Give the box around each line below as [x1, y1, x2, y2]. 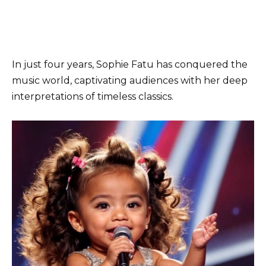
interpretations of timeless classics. [12, 91, 173, 102]
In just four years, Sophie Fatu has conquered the [12, 59, 248, 70]
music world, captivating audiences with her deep [12, 75, 248, 86]
